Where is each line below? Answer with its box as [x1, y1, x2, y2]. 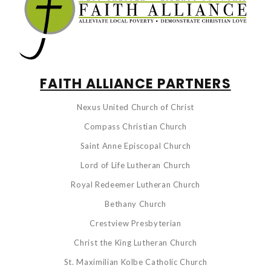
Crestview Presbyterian [90, 218, 181, 228]
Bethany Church [105, 198, 166, 209]
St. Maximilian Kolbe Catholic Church [64, 256, 207, 267]
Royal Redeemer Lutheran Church [71, 179, 200, 189]
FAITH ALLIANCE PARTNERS [40, 74, 231, 93]
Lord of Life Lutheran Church [80, 160, 191, 170]
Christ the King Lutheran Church [74, 237, 197, 247]
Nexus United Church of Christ [77, 102, 194, 112]
